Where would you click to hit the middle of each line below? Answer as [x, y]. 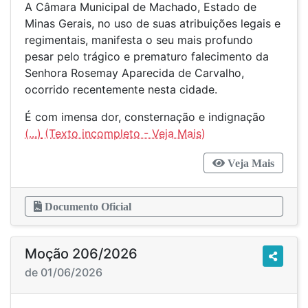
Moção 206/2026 [81, 254]
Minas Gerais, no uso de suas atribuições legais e [153, 23]
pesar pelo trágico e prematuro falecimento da [147, 56]
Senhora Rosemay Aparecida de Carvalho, [134, 73]
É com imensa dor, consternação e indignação [148, 117]
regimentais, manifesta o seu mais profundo [139, 40]
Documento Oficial [87, 206]
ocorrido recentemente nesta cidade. [121, 89]
